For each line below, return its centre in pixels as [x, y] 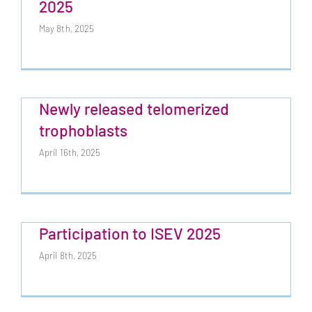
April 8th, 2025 [68, 256]
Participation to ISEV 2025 [130, 234]
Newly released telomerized [134, 109]
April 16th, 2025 [70, 153]
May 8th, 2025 [67, 29]
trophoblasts [83, 131]
